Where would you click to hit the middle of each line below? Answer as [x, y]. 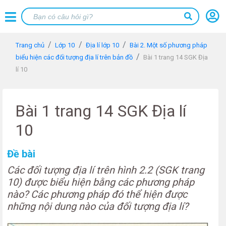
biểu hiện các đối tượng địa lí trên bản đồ [74, 57]
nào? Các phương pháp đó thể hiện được [97, 194]
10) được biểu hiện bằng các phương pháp [101, 182]
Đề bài [21, 154]
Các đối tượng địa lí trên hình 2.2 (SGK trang [106, 170]
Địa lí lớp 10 [102, 45]
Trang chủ [30, 45]
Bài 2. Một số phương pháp [169, 45]
